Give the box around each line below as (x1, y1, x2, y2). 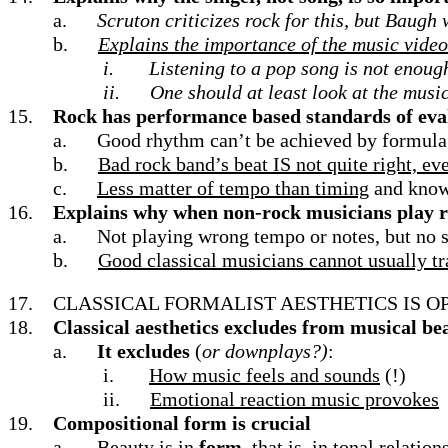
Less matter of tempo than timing (97, 177, 369, 199)
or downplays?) (202, 340, 328, 362)
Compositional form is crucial (53, 412, 311, 434)
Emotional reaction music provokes (150, 388, 439, 410)
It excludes (97, 340, 190, 362)
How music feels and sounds (149, 364, 380, 386)
